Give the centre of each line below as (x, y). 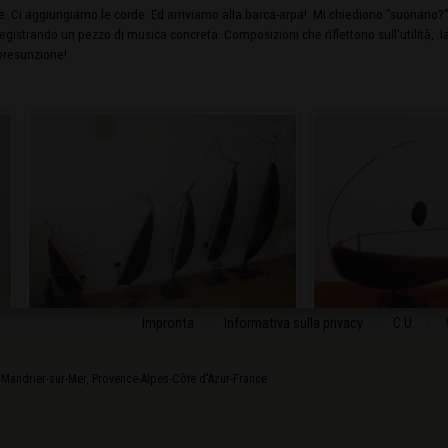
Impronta (168, 323)
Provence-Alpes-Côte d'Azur (161, 379)
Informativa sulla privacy (293, 323)
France (250, 379)
